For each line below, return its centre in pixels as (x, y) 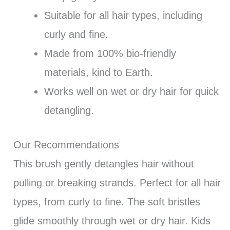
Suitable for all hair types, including (123, 15)
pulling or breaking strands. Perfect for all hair (117, 183)
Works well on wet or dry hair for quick (131, 91)
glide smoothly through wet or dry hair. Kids (112, 221)
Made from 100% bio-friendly (110, 53)
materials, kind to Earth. (98, 72)
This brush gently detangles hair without (103, 164)
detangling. (69, 110)
